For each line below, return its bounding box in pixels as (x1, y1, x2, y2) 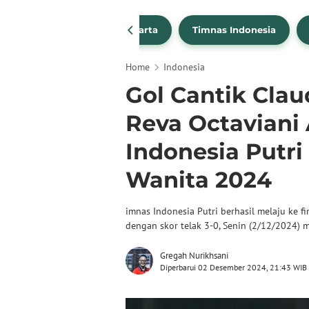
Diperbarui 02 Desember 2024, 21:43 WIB (160, 262, 307, 272)
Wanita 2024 (126, 166, 272, 193)
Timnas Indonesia (192, 24, 276, 36)
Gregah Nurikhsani (160, 250, 228, 261)
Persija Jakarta (87, 24, 158, 36)
